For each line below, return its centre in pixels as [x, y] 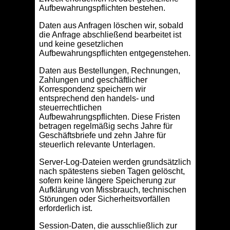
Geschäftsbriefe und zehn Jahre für [102, 136]
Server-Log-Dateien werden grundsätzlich [115, 162]
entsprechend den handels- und [97, 99]
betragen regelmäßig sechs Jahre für [106, 126]
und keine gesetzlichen [81, 44]
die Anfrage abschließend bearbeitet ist [110, 35]
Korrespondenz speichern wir [92, 89]
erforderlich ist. [65, 208]
